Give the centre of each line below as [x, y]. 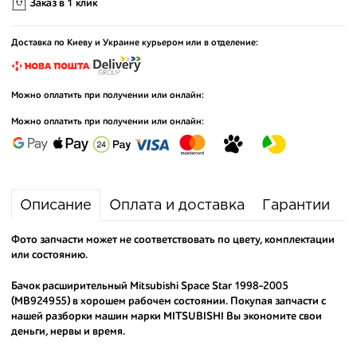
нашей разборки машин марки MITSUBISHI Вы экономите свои [167, 316]
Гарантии [296, 206]
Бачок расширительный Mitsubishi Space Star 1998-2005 [150, 286]
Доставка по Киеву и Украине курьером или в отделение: [135, 43]
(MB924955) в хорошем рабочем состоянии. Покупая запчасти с [169, 301]
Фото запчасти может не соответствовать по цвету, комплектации [173, 240]
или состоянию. [49, 255]
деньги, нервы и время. [68, 331]
